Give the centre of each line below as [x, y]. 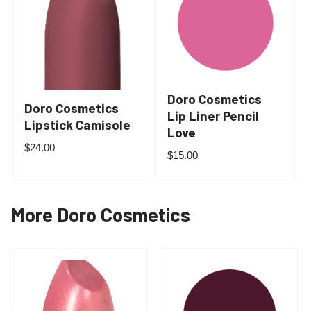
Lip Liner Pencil [213, 115]
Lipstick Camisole [77, 124]
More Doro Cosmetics [100, 215]
